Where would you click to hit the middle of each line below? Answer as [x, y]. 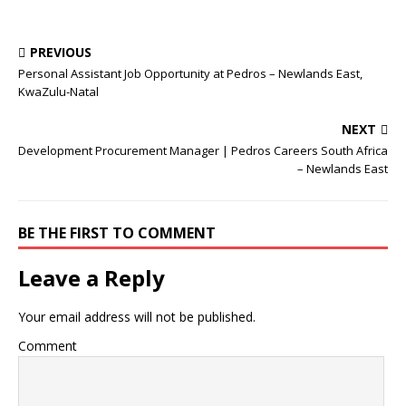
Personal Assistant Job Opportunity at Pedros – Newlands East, [190, 73]
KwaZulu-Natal [58, 92]
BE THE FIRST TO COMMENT [117, 233]
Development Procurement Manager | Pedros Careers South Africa [203, 150]
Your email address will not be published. [137, 317]
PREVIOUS [61, 52]
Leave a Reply [92, 278]
